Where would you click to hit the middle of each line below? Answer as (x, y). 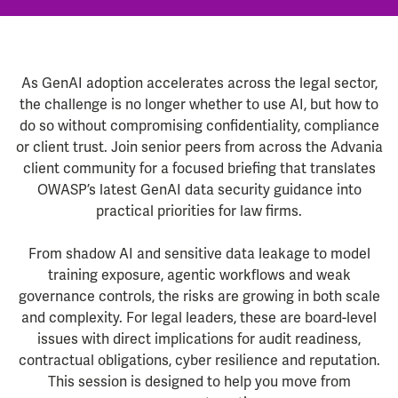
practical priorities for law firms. (199, 211)
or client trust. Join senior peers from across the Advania (199, 147)
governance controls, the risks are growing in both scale (199, 296)
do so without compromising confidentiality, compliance (199, 126)
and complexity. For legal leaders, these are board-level (199, 318)
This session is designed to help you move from (199, 382)
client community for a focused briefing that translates (199, 168)
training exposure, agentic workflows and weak (199, 275)
